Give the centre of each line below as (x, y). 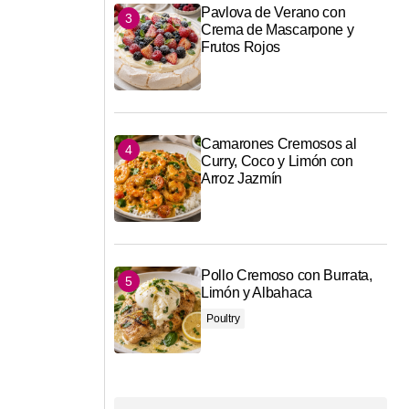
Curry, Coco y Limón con (277, 162)
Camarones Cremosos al (279, 144)
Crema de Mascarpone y (278, 30)
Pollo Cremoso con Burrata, (287, 276)
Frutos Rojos (241, 47)
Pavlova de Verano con (273, 13)
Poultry (223, 319)
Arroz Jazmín (242, 179)
